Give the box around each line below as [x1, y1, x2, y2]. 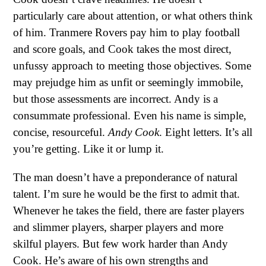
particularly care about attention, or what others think [13, 9, 253, 23]
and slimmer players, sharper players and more [13, 220, 223, 233]
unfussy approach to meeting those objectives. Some [13, 59, 251, 72]
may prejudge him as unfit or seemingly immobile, [13, 76, 243, 89]
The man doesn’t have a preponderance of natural [13, 170, 237, 183]
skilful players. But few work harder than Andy [13, 237, 228, 250]
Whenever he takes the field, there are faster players [13, 204, 244, 217]
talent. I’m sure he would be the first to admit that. [13, 187, 240, 200]
